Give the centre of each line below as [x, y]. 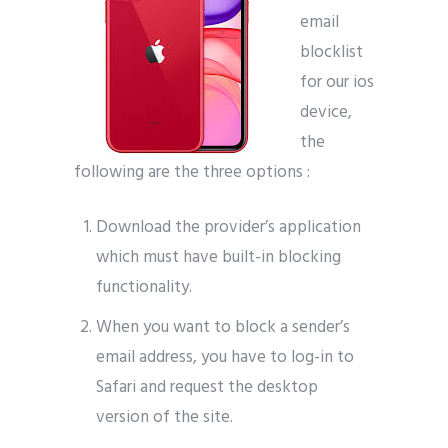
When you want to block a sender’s [223, 327]
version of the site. [165, 417]
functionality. [144, 287]
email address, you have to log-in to [225, 357]
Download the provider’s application [229, 227]
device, [326, 112]
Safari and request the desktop [207, 387]
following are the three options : [192, 172]
